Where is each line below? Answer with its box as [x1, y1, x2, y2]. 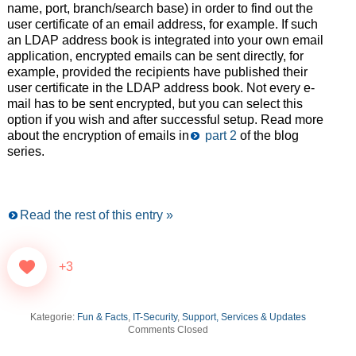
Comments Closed [128, 324, 209, 336]
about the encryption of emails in [6, 129, 189, 143]
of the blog [236, 129, 299, 143]
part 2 [201, 129, 237, 143]
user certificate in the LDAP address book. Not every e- [6, 81, 315, 95]
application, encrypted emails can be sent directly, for [6, 49, 304, 64]
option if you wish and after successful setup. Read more [6, 113, 323, 127]
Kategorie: [30, 311, 78, 323]
